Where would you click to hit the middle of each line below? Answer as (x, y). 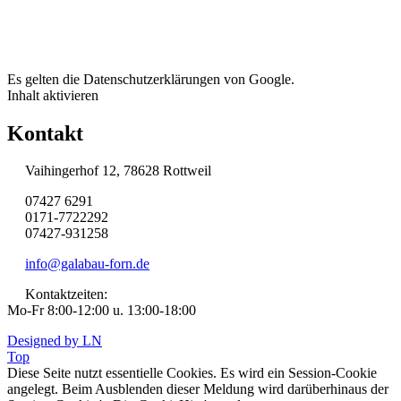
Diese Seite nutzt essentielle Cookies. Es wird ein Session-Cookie (192, 373)
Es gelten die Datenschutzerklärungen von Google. (151, 79)
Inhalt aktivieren (53, 95)
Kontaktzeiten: (57, 294)
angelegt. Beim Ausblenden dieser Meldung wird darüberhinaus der (198, 389)
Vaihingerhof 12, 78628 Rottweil (109, 171)
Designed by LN (55, 341)
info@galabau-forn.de (87, 264)
